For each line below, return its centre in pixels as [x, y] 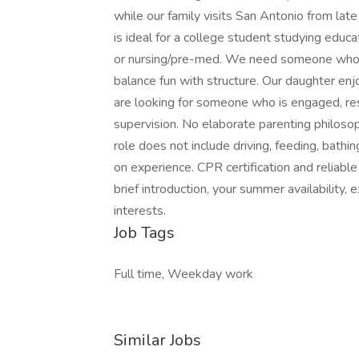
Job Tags [144, 233]
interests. [140, 211]
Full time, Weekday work [184, 274]
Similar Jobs [157, 340]
